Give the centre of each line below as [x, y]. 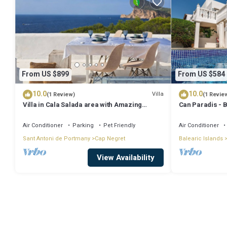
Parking [83, 125]
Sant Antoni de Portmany [56, 138]
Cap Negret [110, 138]
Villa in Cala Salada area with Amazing [83, 104]
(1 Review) [61, 94]
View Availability [125, 157]
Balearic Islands [201, 138]
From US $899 [45, 74]
